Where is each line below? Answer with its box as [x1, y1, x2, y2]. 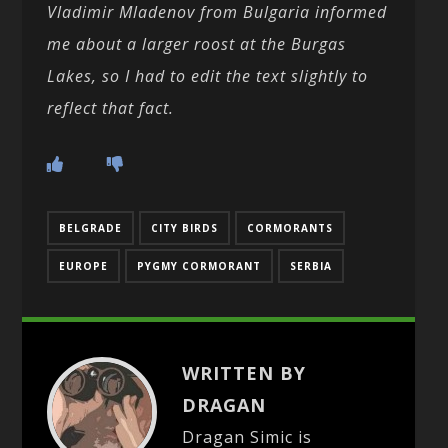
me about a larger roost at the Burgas [47, 32, 347, 55]
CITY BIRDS [151, 220, 219, 235]
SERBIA [290, 258, 333, 273]
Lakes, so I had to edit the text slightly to [47, 64, 369, 87]
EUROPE [59, 258, 109, 273]
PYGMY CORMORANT [137, 258, 262, 273]
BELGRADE [59, 220, 123, 235]
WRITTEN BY [182, 360, 307, 385]
